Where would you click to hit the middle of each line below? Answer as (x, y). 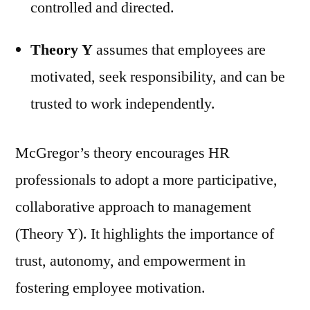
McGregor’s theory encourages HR (122, 153)
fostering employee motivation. (110, 288)
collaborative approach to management (133, 207)
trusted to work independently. (123, 103)
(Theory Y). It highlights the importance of (145, 234)
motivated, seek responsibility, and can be (158, 76)
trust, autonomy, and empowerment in (130, 261)
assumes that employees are (179, 49)
